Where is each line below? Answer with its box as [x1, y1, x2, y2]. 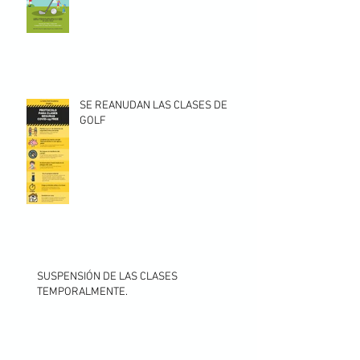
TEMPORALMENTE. [37, 285, 128, 300]
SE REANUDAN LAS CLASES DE [80, 99, 227, 113]
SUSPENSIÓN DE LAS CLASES [37, 270, 178, 284]
